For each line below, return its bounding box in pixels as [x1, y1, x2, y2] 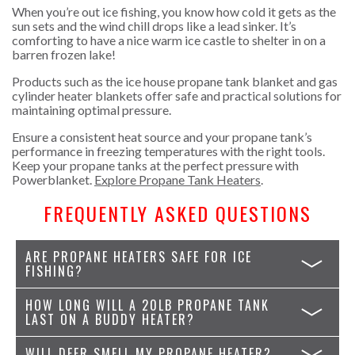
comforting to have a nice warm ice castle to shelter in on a [12, 32, 326, 48]
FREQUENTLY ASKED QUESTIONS [44, 198, 311, 227]
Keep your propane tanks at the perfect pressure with [12, 157, 299, 173]
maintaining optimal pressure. [12, 101, 171, 117]
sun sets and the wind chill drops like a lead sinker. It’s [12, 17, 296, 33]
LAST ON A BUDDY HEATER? [25, 309, 195, 329]
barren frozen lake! [12, 46, 118, 62]
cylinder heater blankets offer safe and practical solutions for [12, 87, 342, 103]
